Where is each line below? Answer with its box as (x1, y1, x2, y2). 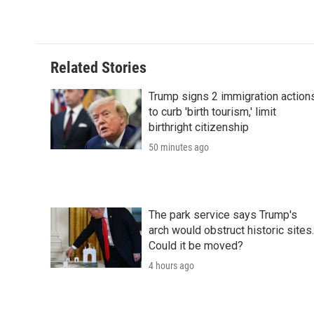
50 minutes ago (149, 141, 209, 153)
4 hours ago (149, 259, 194, 271)
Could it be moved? (149, 238, 243, 252)
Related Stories (50, 58, 146, 76)
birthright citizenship (149, 120, 249, 134)
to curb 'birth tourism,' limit (149, 104, 276, 118)
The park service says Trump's (149, 207, 297, 221)
